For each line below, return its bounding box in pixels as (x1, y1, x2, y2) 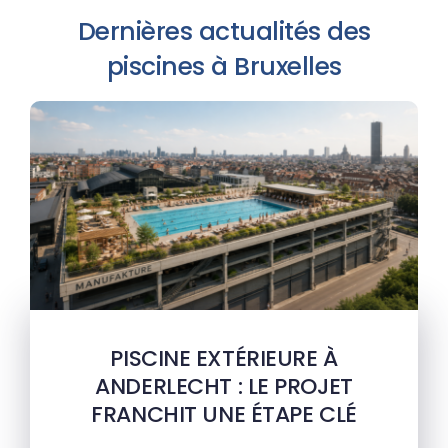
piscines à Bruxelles (106, 49, 342, 85)
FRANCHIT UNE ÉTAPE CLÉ (91, 399, 357, 431)
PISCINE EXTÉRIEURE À (110, 343, 338, 375)
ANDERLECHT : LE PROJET (95, 371, 353, 403)
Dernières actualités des (77, 14, 371, 50)
